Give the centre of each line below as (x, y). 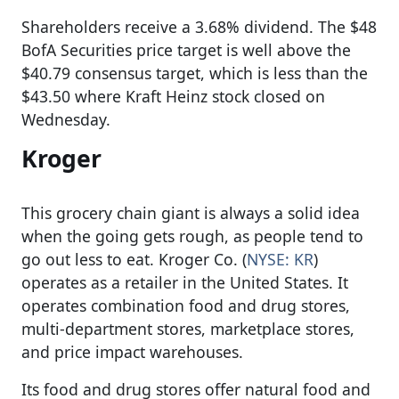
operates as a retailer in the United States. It (185, 282)
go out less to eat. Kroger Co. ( (134, 259)
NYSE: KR (280, 259)
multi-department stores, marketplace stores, (188, 328)
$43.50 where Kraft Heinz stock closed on (173, 96)
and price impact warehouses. (132, 351)
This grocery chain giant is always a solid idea (191, 212)
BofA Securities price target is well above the (186, 49)
